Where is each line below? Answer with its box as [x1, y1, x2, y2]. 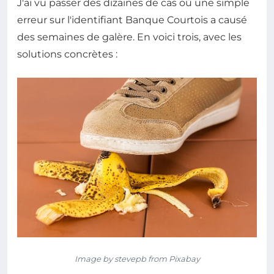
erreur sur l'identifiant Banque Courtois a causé [17, 13, 247, 26]
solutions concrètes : [17, 48, 117, 60]
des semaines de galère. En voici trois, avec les [17, 31, 242, 43]
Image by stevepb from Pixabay [74, 254, 200, 264]
